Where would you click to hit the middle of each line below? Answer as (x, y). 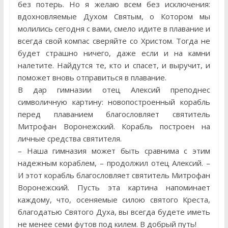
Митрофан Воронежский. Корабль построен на (114, 126)
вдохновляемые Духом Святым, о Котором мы (114, 16)
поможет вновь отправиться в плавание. (92, 77)
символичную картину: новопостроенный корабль (114, 102)
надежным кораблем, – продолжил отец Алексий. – (114, 163)
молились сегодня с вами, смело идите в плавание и (114, 28)
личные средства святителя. (69, 138)
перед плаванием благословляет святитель (114, 114)
